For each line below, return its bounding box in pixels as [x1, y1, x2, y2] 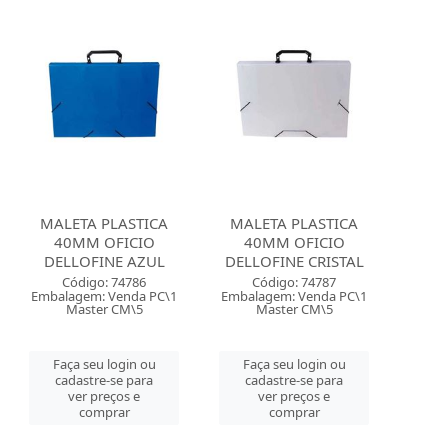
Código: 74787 [252, 273, 337, 291]
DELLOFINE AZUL [43, 251, 165, 271]
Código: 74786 [62, 273, 147, 291]
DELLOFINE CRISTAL [224, 251, 364, 271]
